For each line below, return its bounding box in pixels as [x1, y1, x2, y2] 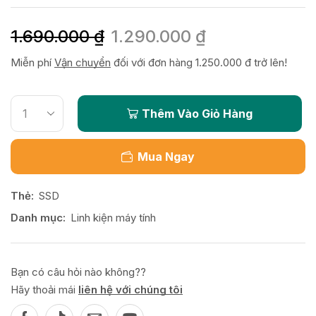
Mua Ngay [138, 149, 195, 164]
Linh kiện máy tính [71, 210, 156, 224]
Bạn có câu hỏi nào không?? [11, 265, 146, 279]
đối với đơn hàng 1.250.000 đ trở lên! [111, 55, 287, 69]
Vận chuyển [54, 55, 111, 69]
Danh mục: [11, 210, 66, 224]
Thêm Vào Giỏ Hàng [142, 106, 253, 121]
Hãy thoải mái [11, 282, 78, 296]
